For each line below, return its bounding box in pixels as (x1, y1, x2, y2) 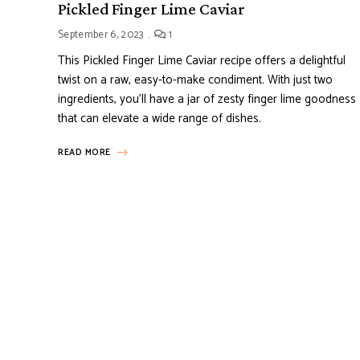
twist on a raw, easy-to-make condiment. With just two (58, 70, 333, 90)
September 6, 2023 (58, 27, 144, 43)
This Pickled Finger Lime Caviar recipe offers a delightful (58, 51, 346, 71)
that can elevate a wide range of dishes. (58, 108, 261, 129)
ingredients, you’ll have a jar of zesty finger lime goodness (58, 89, 356, 109)
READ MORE (58, 145, 111, 160)
